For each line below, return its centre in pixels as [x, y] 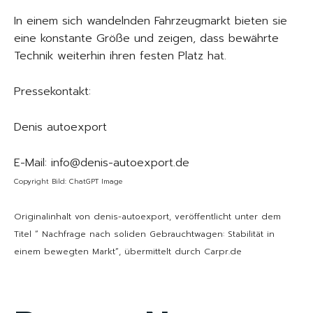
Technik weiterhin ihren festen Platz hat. [120, 56]
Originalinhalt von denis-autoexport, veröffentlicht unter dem [147, 217]
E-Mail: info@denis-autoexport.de [102, 163]
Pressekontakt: [52, 92]
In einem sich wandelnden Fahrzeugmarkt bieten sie [151, 21]
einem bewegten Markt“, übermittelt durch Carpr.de [128, 252]
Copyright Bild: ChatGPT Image [68, 181]
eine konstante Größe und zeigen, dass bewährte [146, 38]
